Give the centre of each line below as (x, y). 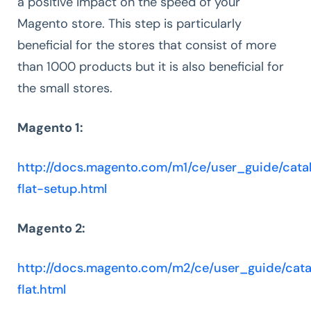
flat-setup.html (62, 188)
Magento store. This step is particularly (129, 23)
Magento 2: (51, 228)
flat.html (42, 289)
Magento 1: (50, 127)
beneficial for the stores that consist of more (147, 45)
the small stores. (65, 88)
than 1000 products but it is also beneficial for (151, 66)
